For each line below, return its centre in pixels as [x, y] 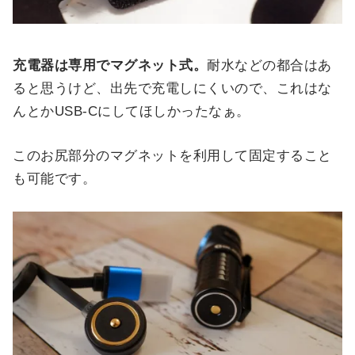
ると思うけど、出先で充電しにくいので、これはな [172, 89]
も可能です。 [55, 179]
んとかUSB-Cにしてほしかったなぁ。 [132, 112]
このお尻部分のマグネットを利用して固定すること [172, 156]
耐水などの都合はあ [269, 66]
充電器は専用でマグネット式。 [110, 66]
